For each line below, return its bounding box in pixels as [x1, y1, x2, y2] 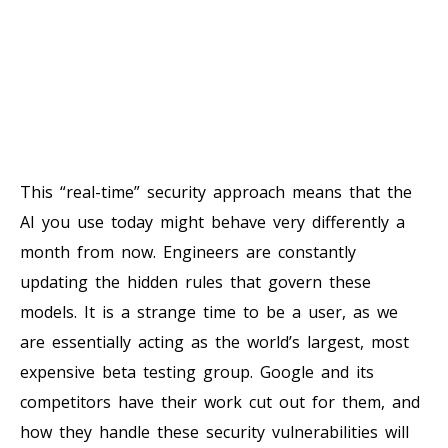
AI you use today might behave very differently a [20, 210, 405, 233]
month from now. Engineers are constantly [20, 240, 356, 263]
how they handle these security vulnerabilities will [20, 420, 409, 443]
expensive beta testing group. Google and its [20, 360, 374, 383]
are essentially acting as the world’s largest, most [20, 330, 409, 353]
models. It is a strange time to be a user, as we [20, 300, 398, 323]
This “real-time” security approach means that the [20, 180, 412, 203]
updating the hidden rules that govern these [20, 270, 371, 293]
